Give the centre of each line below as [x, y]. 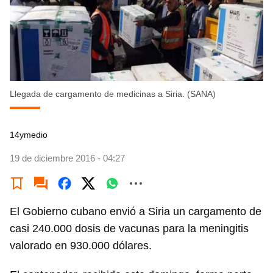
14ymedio [29, 135]
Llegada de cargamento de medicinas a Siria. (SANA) [113, 94]
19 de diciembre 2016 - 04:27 [67, 158]
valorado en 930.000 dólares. [81, 246]
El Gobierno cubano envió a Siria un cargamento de [136, 211]
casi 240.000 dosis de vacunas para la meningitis [129, 229]
